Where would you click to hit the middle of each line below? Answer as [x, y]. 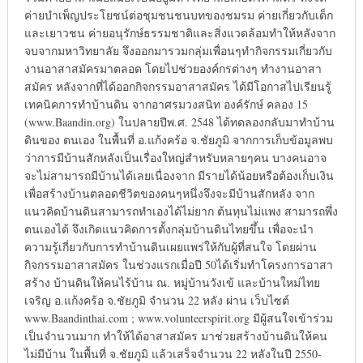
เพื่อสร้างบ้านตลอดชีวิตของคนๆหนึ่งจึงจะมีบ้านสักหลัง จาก [169, 194]
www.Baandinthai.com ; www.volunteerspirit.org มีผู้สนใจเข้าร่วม [178, 318]
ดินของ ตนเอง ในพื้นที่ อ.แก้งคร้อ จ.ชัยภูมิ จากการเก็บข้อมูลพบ [178, 140]
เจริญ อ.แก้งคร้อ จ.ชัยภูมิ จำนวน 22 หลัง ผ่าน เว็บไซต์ [156, 301]
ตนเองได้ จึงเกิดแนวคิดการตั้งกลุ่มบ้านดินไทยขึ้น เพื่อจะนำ [169, 229]
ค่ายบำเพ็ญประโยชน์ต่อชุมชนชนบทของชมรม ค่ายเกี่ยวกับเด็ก [178, 15]
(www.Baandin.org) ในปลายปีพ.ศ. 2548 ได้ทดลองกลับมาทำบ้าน [179, 122]
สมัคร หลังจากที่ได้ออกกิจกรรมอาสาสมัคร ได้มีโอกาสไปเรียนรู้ [177, 87]
